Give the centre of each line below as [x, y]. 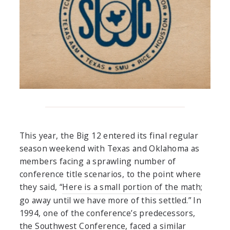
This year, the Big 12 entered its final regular [109, 136]
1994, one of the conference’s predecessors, [107, 213]
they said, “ [41, 187]
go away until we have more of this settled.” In [110, 200]
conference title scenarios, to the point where [110, 174]
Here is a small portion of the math [132, 187]
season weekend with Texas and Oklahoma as [109, 149]
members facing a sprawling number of [98, 161]
